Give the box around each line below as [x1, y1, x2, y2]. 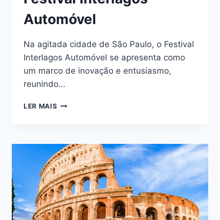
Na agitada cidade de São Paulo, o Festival [24, 39, 194, 50]
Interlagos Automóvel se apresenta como [24, 53, 185, 63]
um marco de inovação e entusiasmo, [24, 66, 171, 76]
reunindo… [24, 79, 65, 89]
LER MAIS [24, 102, 57, 110]
